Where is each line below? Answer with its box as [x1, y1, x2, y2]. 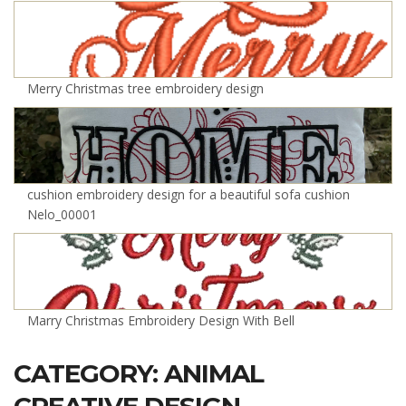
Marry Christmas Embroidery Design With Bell [27, 312, 295, 329]
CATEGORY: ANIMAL [14, 358, 264, 389]
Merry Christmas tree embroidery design [27, 80, 264, 97]
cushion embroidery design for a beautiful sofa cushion [27, 186, 350, 203]
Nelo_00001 [27, 206, 97, 223]
